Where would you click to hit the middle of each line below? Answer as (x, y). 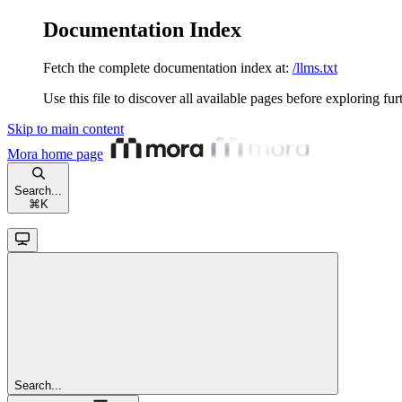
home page (70, 153)
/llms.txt (315, 67)
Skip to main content (66, 128)
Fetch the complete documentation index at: (166, 67)
